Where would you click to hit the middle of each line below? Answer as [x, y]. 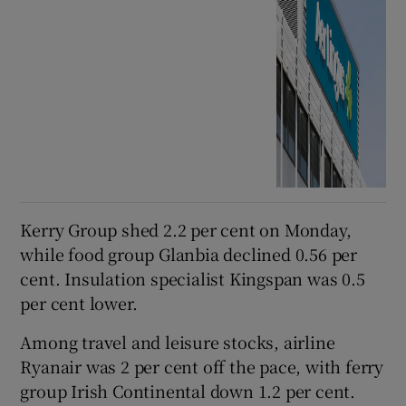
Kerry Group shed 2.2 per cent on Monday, [186, 229]
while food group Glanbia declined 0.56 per [189, 253]
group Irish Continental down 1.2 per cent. [188, 390]
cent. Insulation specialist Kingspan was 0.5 [193, 278]
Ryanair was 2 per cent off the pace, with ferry [202, 366]
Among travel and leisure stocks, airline [178, 341]
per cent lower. [79, 302]
